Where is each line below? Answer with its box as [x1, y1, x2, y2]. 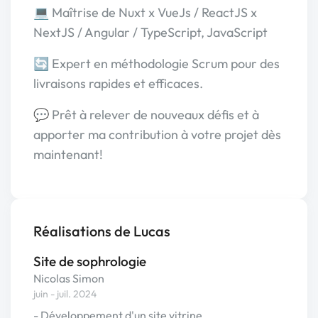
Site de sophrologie [33, 253, 146, 270]
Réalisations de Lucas [33, 222, 170, 240]
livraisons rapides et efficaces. [33, 75, 203, 92]
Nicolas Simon [33, 271, 104, 285]
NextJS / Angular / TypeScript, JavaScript [33, 24, 268, 40]
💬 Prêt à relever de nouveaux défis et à [33, 106, 259, 123]
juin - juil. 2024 [33, 287, 97, 300]
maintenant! [33, 146, 103, 163]
